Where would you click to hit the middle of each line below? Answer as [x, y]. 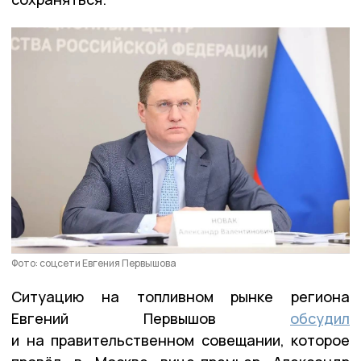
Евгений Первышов [151, 318]
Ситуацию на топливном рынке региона [180, 296]
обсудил [320, 318]
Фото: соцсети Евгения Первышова [94, 263]
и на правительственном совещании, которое [180, 340]
